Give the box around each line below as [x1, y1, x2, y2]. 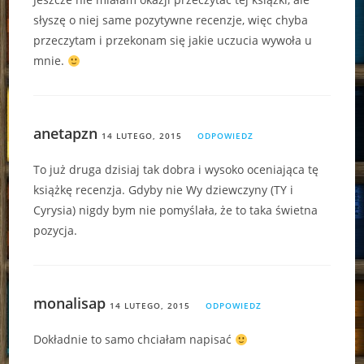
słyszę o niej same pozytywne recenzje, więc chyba [33, 12, 309, 28]
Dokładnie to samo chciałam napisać [33, 331, 236, 348]
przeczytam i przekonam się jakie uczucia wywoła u [33, 32, 313, 49]
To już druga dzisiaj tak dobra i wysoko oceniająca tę [33, 162, 319, 178]
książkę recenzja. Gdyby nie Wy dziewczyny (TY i [33, 182, 294, 198]
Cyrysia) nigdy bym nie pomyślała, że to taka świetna [33, 202, 318, 219]
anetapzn [33, 123, 98, 144]
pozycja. [33, 223, 78, 239]
